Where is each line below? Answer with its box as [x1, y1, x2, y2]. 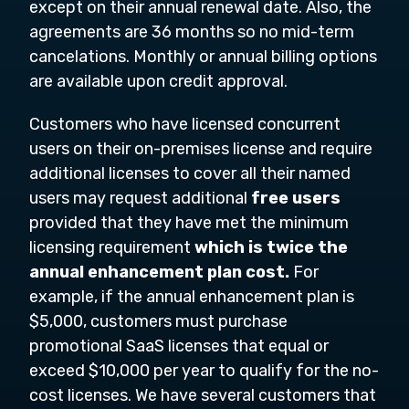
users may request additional [29, 188, 251, 208]
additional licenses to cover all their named [29, 163, 351, 184]
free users [251, 188, 341, 208]
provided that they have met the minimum [29, 213, 349, 233]
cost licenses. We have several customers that [29, 385, 376, 405]
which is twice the [194, 237, 348, 257]
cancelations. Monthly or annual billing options [29, 47, 377, 67]
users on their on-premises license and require [29, 139, 372, 159]
